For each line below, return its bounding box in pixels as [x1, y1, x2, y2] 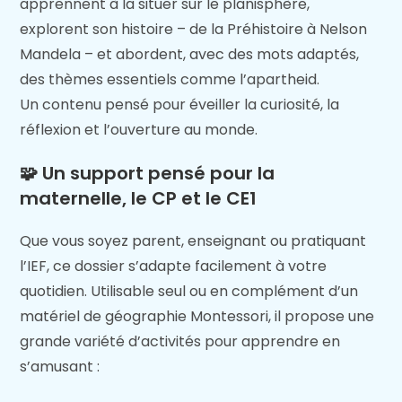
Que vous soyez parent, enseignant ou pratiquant [20, 231, 367, 252]
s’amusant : [20, 356, 100, 378]
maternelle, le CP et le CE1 [20, 186, 258, 212]
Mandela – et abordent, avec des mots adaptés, [20, 44, 360, 66]
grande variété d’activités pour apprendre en [20, 331, 341, 353]
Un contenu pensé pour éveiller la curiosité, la [20, 94, 340, 116]
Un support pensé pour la [42, 161, 275, 187]
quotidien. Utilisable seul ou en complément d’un [20, 281, 359, 302]
